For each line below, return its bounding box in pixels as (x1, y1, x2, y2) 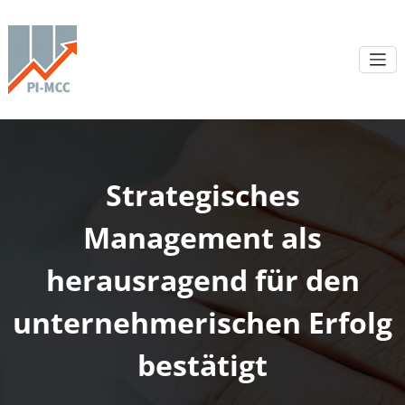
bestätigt (137, 344, 268, 384)
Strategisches (105, 174, 300, 214)
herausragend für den (45, 259, 360, 299)
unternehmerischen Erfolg (13, 302, 392, 342)
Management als (83, 217, 322, 257)
